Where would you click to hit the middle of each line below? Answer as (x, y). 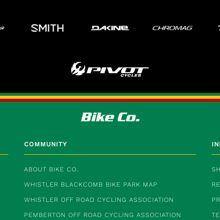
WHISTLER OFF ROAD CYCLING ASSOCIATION (99, 199)
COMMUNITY (45, 144)
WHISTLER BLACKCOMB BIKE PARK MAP (91, 184)
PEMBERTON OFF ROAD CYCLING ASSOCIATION (102, 215)
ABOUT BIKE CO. (51, 169)
